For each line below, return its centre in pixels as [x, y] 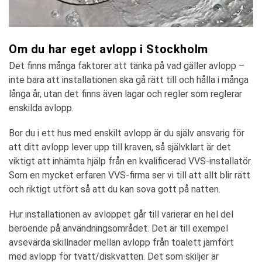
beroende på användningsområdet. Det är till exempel [118, 228]
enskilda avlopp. [41, 108]
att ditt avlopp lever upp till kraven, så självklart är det [120, 147]
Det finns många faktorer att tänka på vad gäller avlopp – [127, 65]
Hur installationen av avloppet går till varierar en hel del [121, 214]
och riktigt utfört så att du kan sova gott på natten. [115, 189]
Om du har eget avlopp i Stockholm [108, 49]
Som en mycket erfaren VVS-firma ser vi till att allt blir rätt [130, 175]
